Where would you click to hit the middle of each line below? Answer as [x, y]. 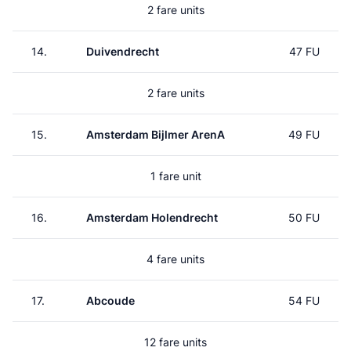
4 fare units [175, 259]
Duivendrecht [123, 51]
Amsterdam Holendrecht [152, 217]
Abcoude [110, 300]
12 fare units [175, 342]
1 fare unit [175, 176]
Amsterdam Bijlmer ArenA [156, 134]
